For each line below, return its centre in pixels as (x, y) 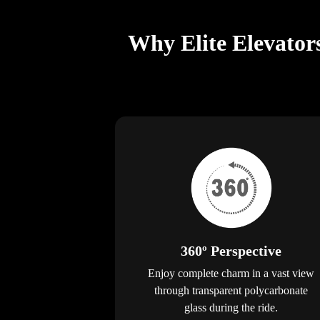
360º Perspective (231, 250)
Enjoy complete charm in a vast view (231, 273)
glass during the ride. (231, 307)
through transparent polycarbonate (231, 290)
